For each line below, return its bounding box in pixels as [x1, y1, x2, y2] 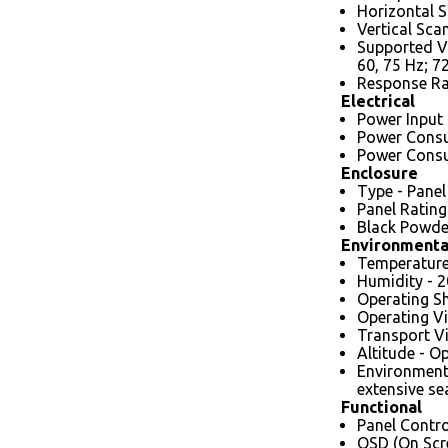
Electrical [341, 92, 415, 110]
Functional [341, 398, 422, 416]
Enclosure [341, 164, 418, 182]
